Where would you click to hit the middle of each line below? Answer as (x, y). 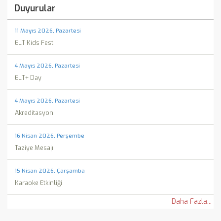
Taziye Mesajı (34, 148)
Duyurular (35, 8)
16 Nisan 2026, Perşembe (50, 136)
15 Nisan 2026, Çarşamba (50, 171)
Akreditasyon (34, 113)
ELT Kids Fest (34, 43)
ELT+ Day (28, 78)
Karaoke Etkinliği (38, 183)
